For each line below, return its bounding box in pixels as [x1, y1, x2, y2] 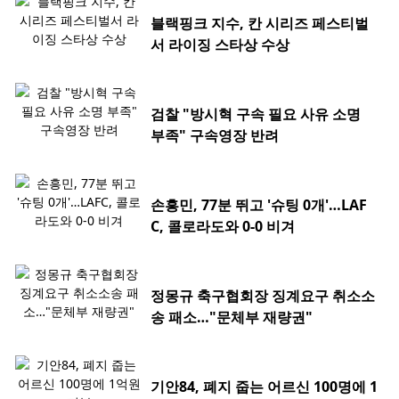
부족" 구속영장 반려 [151, 126, 279, 146]
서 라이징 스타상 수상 [151, 35, 289, 55]
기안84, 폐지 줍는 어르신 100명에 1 [151, 377, 378, 397]
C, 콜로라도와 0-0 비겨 [151, 216, 295, 237]
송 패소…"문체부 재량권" [151, 307, 313, 328]
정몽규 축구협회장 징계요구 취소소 [151, 286, 375, 306]
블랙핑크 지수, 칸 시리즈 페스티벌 [151, 13, 369, 34]
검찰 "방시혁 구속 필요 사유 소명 [151, 104, 361, 125]
